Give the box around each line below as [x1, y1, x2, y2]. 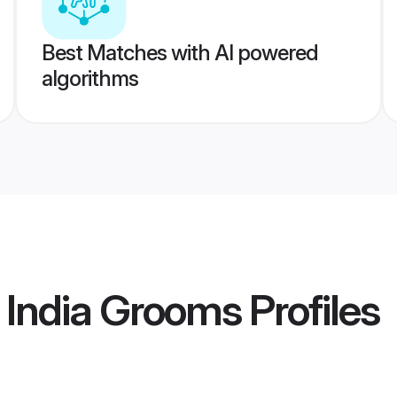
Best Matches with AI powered [41, 40, 318, 66]
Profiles [241, 284, 379, 337]
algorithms [41, 66, 138, 91]
